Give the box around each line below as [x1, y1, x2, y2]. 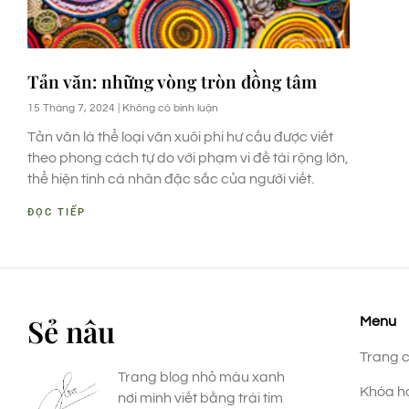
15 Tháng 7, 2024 [27, 101, 118, 114]
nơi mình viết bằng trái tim [118, 390, 284, 405]
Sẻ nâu [27, 310, 115, 351]
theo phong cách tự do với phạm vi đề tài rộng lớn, [27, 150, 349, 165]
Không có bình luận [120, 101, 218, 114]
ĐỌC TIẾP [27, 205, 86, 218]
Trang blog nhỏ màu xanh [118, 369, 286, 384]
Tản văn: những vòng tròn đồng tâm [27, 68, 317, 93]
